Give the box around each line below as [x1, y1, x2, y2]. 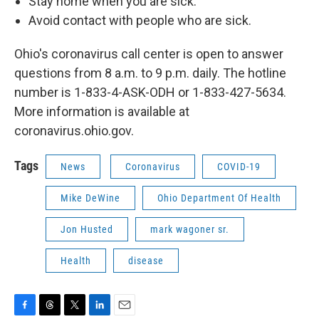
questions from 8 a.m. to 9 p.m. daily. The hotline [14, 66, 286, 80]
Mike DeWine [61, 192, 120, 204]
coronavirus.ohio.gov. [14, 123, 134, 138]
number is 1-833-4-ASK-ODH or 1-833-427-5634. [14, 85, 286, 100]
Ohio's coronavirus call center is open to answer [14, 46, 283, 61]
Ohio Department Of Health [157, 192, 281, 204]
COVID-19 [217, 161, 261, 172]
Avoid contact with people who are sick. [28, 13, 251, 28]
